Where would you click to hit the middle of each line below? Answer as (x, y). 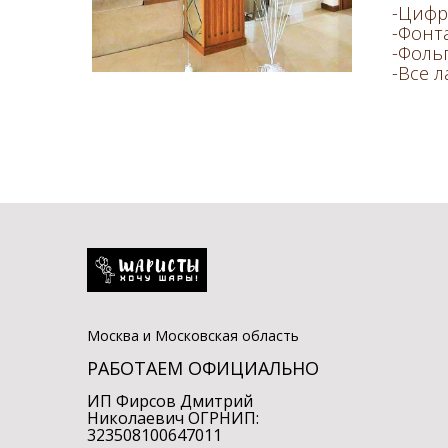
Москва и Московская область (193, 335)
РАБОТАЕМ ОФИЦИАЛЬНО (203, 367)
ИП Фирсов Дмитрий (170, 400)
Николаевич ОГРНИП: (173, 417)
